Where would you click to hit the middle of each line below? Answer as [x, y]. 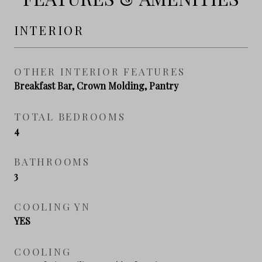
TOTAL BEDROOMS [70, 116]
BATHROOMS [52, 161]
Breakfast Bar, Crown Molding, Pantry [96, 85]
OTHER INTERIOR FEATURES [100, 71]
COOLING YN [52, 206]
